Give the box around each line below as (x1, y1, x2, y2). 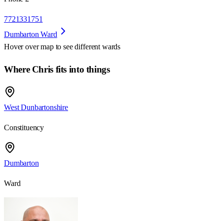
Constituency (4, 123, 44, 132)
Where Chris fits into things (4, 64, 110, 75)
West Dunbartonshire (4, 103, 68, 111)
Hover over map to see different (4, 42, 102, 51)
